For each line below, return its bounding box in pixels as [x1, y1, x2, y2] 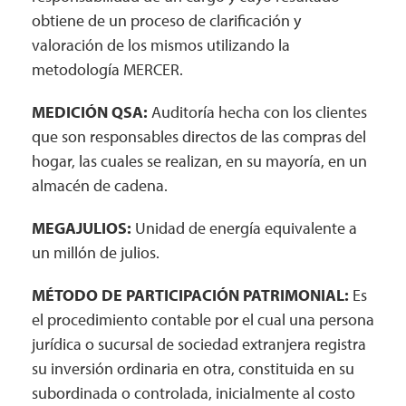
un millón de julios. [32, 242, 159, 263]
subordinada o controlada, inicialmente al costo [32, 382, 355, 403]
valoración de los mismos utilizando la [32, 34, 290, 55]
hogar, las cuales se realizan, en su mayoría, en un [32, 150, 367, 171]
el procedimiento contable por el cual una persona [32, 309, 374, 330]
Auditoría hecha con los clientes [148, 101, 367, 122]
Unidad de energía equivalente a [131, 217, 357, 238]
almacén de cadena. [32, 175, 168, 196]
